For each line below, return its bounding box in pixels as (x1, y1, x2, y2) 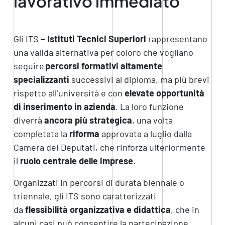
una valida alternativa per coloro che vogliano (13, 46, 193, 58)
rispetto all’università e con (13, 87, 125, 98)
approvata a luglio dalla (101, 128, 192, 139)
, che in (170, 203, 199, 215)
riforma (69, 128, 101, 139)
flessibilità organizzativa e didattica (25, 203, 171, 215)
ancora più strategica (44, 114, 132, 126)
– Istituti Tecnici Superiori (38, 33, 146, 44)
